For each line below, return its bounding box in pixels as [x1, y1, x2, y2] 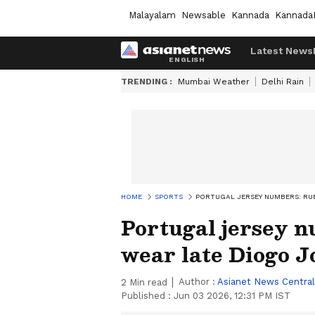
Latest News [250, 45, 313, 56]
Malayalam [129, 9, 176, 20]
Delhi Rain [262, 77, 304, 86]
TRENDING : [121, 77, 172, 86]
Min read [127, 277, 167, 288]
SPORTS [155, 193, 183, 200]
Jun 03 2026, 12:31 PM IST [174, 290, 290, 301]
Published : [121, 290, 174, 301]
